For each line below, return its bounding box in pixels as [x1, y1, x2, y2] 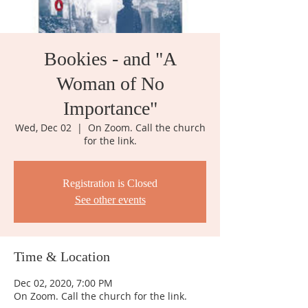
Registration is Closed [63, 177, 157, 189]
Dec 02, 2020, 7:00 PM [14, 276, 113, 289]
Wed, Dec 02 [14, 121, 71, 134]
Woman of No [56, 73, 164, 94]
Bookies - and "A [43, 48, 177, 69]
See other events [74, 194, 146, 206]
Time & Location [14, 249, 110, 264]
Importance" [63, 98, 157, 119]
